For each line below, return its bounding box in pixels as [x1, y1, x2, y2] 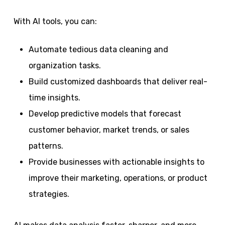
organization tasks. [28, 60, 101, 70]
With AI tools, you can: [13, 16, 97, 26]
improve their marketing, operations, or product [28, 173, 207, 183]
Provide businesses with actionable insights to [28, 157, 204, 167]
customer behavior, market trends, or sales [28, 125, 189, 135]
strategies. [28, 189, 69, 199]
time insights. [28, 92, 80, 102]
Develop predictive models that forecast [28, 108, 181, 119]
